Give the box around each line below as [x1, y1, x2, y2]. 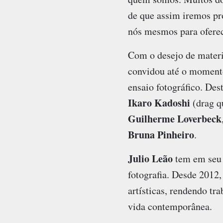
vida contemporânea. [127, 200, 212, 214]
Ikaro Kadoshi [127, 96, 190, 111]
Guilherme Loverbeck [127, 111, 222, 126]
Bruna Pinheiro [127, 127, 194, 142]
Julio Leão [127, 151, 173, 166]
